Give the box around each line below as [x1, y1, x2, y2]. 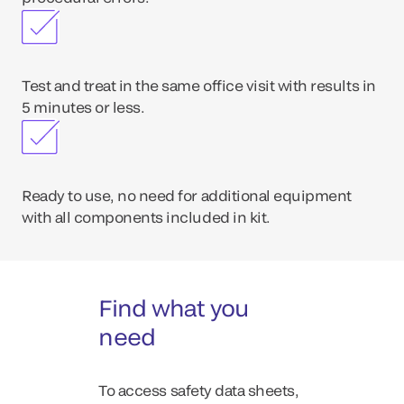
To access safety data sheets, [98, 381, 299, 399]
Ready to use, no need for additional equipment [22, 187, 352, 204]
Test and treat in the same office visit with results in [22, 77, 376, 94]
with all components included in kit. [22, 208, 271, 225]
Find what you [98, 294, 249, 321]
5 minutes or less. [22, 98, 145, 115]
